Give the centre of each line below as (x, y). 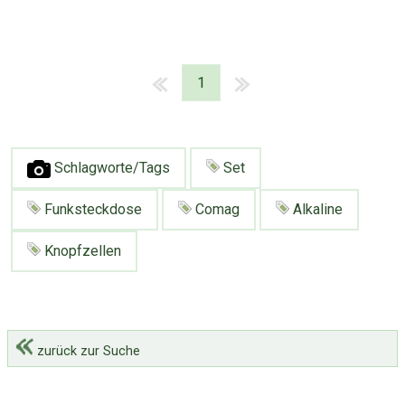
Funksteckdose (91, 209)
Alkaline (316, 209)
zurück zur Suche (87, 352)
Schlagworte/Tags (110, 167)
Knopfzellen (81, 250)
